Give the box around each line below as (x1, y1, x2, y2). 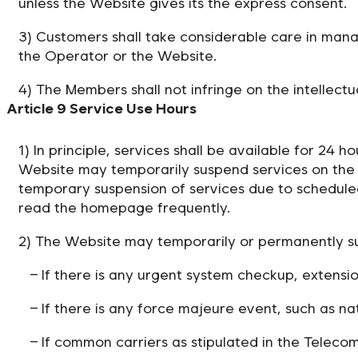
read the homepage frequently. (18, 198, 230, 216)
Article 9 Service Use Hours (6, 99, 197, 117)
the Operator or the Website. (18, 46, 217, 64)
